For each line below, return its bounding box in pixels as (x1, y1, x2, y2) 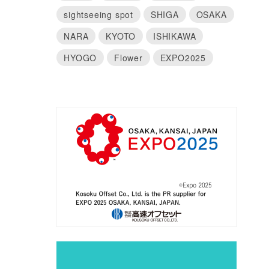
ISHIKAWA (153, 30, 196, 42)
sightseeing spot (64, 8, 134, 20)
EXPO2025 (160, 52, 207, 64)
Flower (114, 52, 143, 64)
